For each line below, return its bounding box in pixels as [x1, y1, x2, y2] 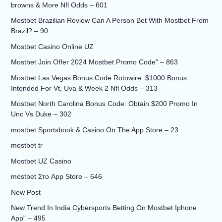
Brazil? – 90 [10, 27, 48, 35]
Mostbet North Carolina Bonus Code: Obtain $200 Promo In [10, 100, 198, 108]
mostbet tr [10, 141, 43, 150]
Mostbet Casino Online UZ [10, 42, 94, 51]
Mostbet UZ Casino [10, 157, 71, 165]
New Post [10, 188, 41, 196]
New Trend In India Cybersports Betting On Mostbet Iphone [10, 204, 197, 212]
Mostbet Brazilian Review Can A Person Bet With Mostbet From [10, 16, 209, 25]
